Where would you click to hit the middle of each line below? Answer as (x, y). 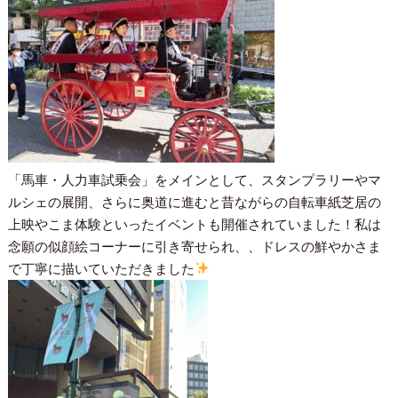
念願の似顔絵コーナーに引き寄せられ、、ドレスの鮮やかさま (194, 246)
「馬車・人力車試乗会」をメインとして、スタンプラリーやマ (194, 179)
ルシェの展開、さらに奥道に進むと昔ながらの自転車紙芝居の (194, 202)
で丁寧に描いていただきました (101, 268)
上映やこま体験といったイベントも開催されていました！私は (194, 224)
